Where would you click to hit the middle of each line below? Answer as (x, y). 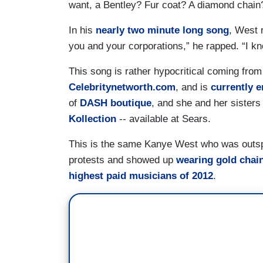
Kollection (92, 119)
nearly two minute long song (162, 30)
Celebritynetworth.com (122, 87)
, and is (193, 87)
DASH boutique (116, 103)
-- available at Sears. (163, 119)
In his (82, 30)
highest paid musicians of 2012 (141, 176)
